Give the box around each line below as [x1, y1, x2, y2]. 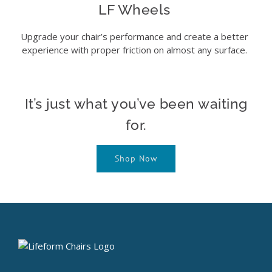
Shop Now [115, 153, 157, 165]
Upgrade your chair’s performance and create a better [21, 30, 248, 42]
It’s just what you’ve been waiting [24, 95, 248, 112]
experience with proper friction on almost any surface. [22, 43, 247, 56]
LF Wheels [98, 1, 171, 18]
